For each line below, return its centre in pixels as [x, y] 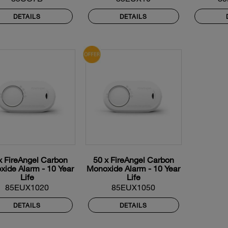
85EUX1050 [134, 187]
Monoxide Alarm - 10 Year [134, 168]
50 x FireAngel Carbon [133, 160]
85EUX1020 [27, 187]
